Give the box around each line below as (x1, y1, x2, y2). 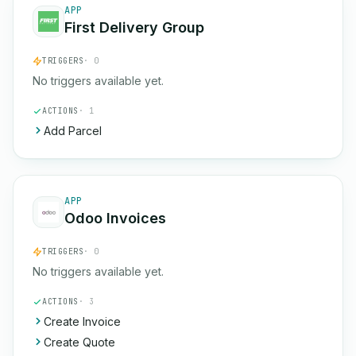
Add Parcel (44, 124, 102, 137)
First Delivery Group (64, 19, 204, 36)
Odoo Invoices (64, 210, 166, 226)
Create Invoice (44, 315, 121, 328)
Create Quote (44, 335, 115, 349)
